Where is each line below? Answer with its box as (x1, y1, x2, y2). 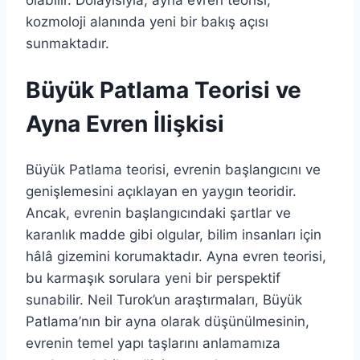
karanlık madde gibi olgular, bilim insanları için (26, 227, 321, 243)
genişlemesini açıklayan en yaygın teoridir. (26, 183, 297, 200)
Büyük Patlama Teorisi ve (26, 76, 301, 104)
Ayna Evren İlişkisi (26, 109, 224, 137)
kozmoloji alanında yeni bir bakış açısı (26, 13, 268, 30)
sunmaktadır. (26, 35, 109, 51)
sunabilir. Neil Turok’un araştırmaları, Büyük (26, 292, 302, 309)
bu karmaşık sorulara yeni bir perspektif (26, 270, 280, 287)
